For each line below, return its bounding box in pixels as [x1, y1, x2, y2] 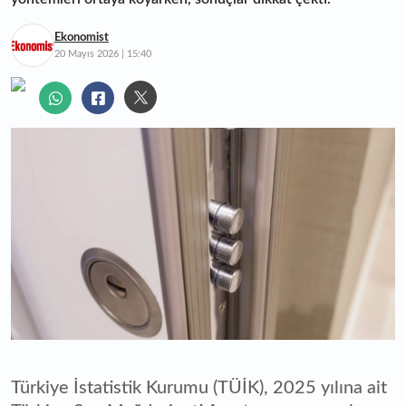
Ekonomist [54, 31, 109, 43]
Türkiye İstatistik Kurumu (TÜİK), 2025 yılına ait [11, 379, 387, 398]
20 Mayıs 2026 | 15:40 [54, 48, 151, 59]
